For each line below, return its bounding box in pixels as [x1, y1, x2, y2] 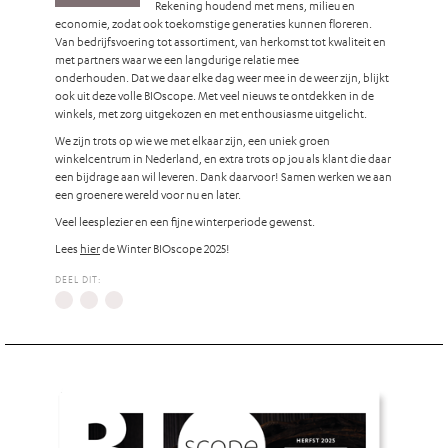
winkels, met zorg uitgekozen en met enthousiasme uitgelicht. [55, 105, 367, 122]
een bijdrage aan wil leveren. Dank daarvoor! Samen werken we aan [55, 168, 392, 185]
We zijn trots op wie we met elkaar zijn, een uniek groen [55, 132, 330, 149]
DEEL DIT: [55, 272, 101, 287]
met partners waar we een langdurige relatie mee [55, 51, 299, 68]
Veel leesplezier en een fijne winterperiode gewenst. [55, 213, 315, 230]
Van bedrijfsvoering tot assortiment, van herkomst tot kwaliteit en [55, 33, 386, 50]
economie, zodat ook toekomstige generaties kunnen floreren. [55, 15, 372, 32]
